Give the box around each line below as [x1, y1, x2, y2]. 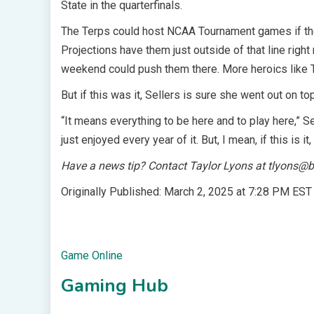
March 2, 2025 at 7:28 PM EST [164, 185, 312, 199]
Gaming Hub [61, 273, 168, 299]
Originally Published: [61, 185, 164, 199]
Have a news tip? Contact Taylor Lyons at [61, 159, 268, 173]
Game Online [61, 249, 123, 263]
